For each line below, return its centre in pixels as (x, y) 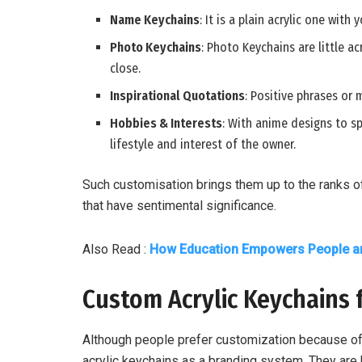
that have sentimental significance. (179, 206)
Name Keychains (155, 20)
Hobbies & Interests (166, 124)
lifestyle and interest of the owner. (203, 145)
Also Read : (116, 250)
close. (126, 69)
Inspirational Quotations (178, 96)
